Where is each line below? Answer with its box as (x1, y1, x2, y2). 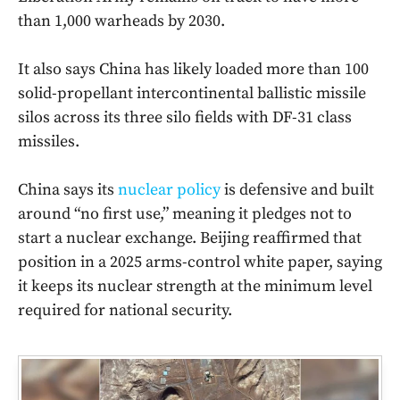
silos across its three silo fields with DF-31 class (18, 107, 352, 129)
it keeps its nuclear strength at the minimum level (18, 276, 372, 297)
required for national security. (18, 300, 232, 321)
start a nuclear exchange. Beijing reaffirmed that (18, 228, 362, 249)
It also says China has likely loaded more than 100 (18, 59, 369, 80)
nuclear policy (118, 179, 221, 201)
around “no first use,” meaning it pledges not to (18, 204, 352, 225)
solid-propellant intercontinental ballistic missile (18, 83, 366, 104)
